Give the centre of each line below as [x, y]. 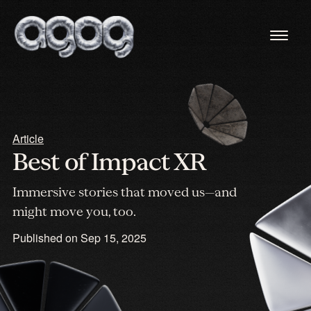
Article [28, 138]
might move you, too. [74, 212]
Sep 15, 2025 [114, 238]
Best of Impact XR [109, 162]
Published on [47, 238]
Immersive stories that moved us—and [125, 192]
